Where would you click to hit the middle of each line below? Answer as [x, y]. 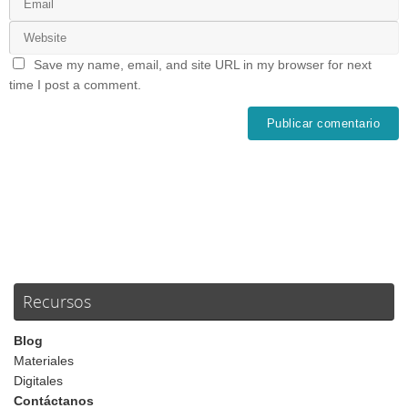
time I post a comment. [75, 86]
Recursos [57, 302]
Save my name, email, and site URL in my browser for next [202, 66]
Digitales [38, 382]
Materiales [44, 362]
